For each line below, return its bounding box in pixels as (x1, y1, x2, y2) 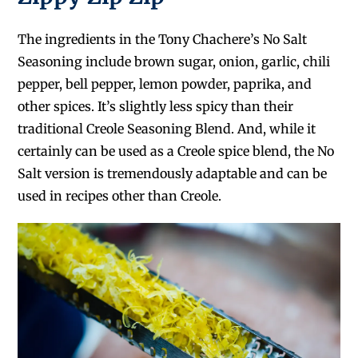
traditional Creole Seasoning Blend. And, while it (18, 121, 316, 137)
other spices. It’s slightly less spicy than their (18, 98, 294, 115)
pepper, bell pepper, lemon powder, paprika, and (18, 76, 312, 93)
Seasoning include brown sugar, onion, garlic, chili (18, 54, 331, 70)
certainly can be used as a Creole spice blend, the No (18, 143, 335, 160)
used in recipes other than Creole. (18, 188, 222, 205)
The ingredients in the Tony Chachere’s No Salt (18, 31, 308, 48)
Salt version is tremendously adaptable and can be (18, 165, 328, 182)
